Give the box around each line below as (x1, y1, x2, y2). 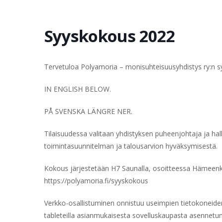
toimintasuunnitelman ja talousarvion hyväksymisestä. (44, 141, 218, 151)
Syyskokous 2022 (44, 25, 175, 47)
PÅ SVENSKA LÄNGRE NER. (44, 107, 132, 116)
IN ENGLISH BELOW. (44, 84, 111, 94)
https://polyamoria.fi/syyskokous (44, 176, 148, 185)
